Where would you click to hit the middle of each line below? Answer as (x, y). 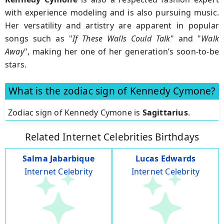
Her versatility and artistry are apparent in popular (112, 25)
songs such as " (39, 38)
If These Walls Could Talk (121, 38)
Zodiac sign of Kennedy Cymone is (75, 112)
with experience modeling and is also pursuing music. (112, 12)
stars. (16, 64)
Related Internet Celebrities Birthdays (112, 137)
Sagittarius (165, 112)
